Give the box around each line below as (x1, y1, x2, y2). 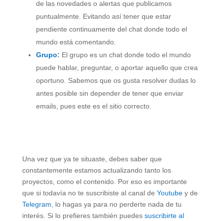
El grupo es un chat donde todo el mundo (59, 51, 191, 59)
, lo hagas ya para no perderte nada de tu (51, 200, 182, 209)
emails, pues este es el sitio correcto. (36, 102, 151, 110)
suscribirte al (144, 212, 184, 220)
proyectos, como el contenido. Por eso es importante (22, 178, 187, 186)
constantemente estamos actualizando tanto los (22, 166, 171, 175)
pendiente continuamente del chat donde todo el (36, 25, 187, 34)
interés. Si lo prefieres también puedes (22, 212, 145, 220)
